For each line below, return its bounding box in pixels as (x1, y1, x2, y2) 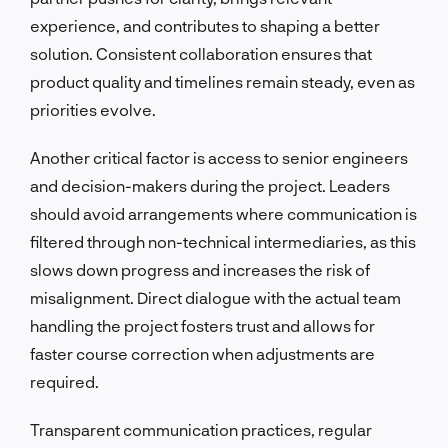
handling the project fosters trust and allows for (30, 315, 375, 335)
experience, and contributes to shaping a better (30, 15, 380, 35)
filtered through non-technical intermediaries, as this (30, 231, 416, 251)
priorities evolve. (30, 99, 156, 119)
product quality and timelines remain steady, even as (30, 71, 415, 91)
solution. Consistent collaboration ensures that (30, 43, 372, 63)
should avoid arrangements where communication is (30, 203, 417, 223)
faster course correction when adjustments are (30, 343, 375, 363)
